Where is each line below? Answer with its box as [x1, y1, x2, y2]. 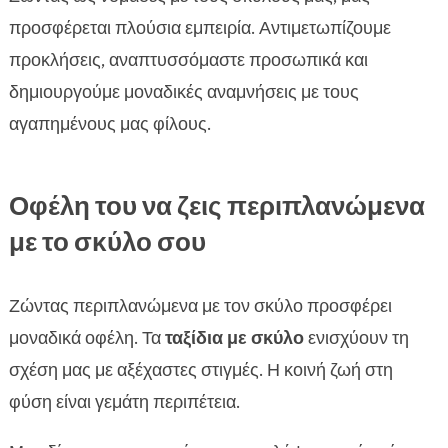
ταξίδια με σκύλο [164, 326, 304, 351]
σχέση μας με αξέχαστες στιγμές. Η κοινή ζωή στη [8, 358, 393, 383]
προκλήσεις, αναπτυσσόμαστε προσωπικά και [8, 48, 368, 73]
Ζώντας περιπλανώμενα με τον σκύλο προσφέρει [8, 294, 392, 319]
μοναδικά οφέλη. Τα [8, 326, 165, 351]
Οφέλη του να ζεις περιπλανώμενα [8, 189, 425, 224]
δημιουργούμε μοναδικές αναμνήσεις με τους [8, 80, 359, 105]
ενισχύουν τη [303, 326, 409, 351]
